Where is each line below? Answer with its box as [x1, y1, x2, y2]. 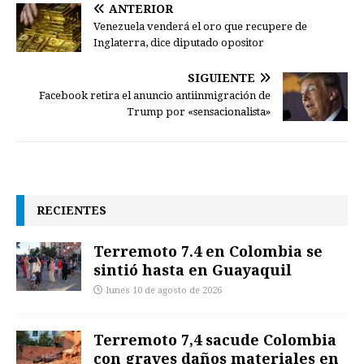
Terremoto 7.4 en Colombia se [93, 240, 323, 261]
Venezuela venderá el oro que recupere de [93, 19, 307, 32]
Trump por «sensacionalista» [127, 105, 271, 118]
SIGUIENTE [188, 71, 255, 84]
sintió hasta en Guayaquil [93, 259, 292, 279]
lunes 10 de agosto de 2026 [106, 284, 222, 296]
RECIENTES [37, 201, 106, 218]
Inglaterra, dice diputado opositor [93, 36, 264, 49]
